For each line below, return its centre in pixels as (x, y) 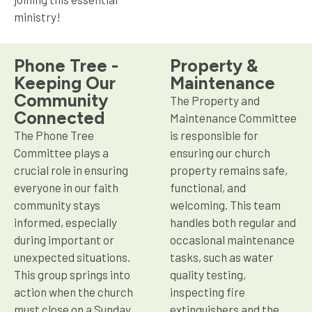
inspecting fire (208, 291)
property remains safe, (229, 170)
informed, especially (65, 222)
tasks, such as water (222, 257)
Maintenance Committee (233, 117)
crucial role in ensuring (71, 170)
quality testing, (208, 274)
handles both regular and (233, 222)
